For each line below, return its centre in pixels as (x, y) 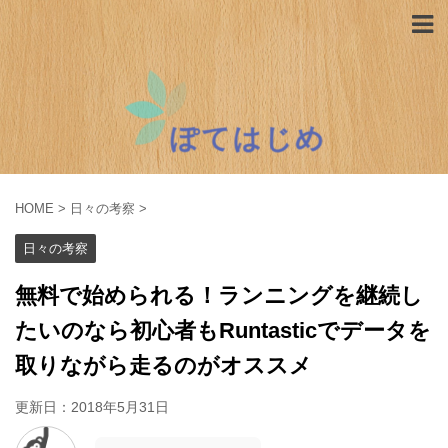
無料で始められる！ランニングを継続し (219, 295)
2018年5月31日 (120, 407)
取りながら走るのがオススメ (163, 365)
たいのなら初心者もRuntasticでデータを (223, 330)
